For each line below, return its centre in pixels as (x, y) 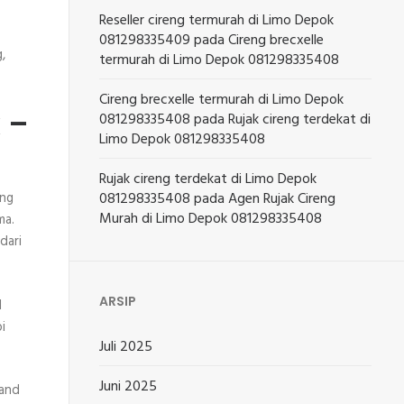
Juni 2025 (129, 387)
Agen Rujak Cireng (282, 199)
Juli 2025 (126, 347)
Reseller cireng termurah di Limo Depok (217, 21)
